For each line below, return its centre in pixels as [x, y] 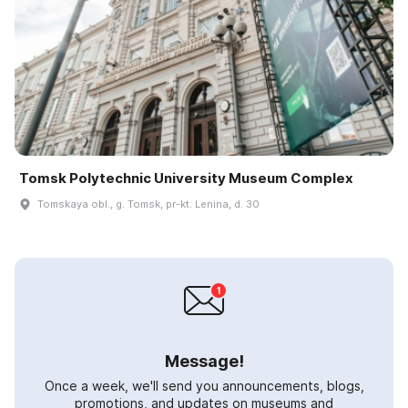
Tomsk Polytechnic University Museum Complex [186, 178]
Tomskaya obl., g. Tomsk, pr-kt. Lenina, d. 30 [148, 204]
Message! [204, 362]
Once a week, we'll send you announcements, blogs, [204, 386]
